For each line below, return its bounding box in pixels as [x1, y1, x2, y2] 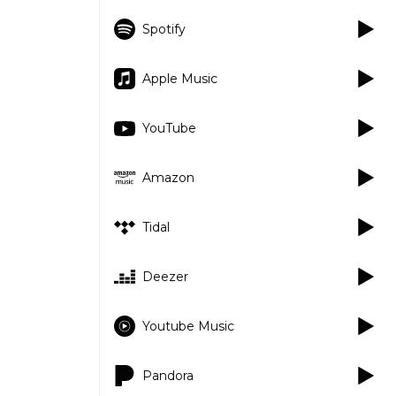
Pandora [142, 367, 194, 384]
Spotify [142, 20, 186, 37]
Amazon [142, 169, 194, 186]
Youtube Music [142, 317, 234, 334]
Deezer [142, 268, 188, 285]
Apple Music [142, 70, 217, 87]
